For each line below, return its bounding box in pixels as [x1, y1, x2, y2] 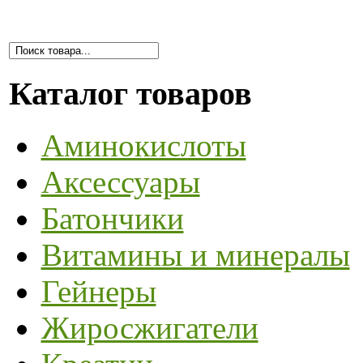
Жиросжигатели [41, 310, 258, 346]
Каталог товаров [8, 75, 252, 112]
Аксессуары [41, 164, 200, 200]
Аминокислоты [41, 128, 246, 164]
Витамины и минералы [41, 237, 350, 273]
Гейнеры [41, 274, 156, 310]
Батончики [41, 201, 184, 237]
